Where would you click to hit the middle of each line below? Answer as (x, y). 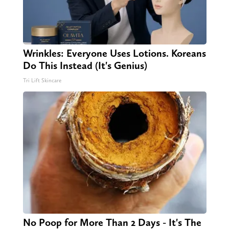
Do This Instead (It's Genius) (85, 66)
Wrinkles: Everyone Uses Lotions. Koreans (114, 53)
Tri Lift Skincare (42, 81)
